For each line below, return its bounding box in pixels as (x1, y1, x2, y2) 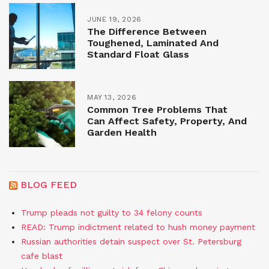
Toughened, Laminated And (87, 37, 219, 49)
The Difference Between (87, 26, 207, 38)
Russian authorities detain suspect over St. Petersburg (21, 237, 241, 247)
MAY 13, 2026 (87, 93, 137, 102)
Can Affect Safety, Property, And (87, 115, 247, 127)
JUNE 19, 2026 (87, 15, 142, 24)
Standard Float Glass (87, 49, 189, 61)
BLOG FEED (20, 179, 77, 191)
